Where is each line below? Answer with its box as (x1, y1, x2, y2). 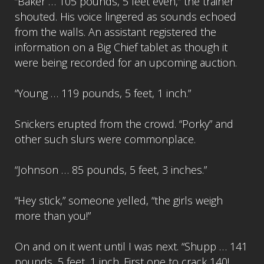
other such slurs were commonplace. (15, 132, 196, 147)
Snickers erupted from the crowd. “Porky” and (15, 117, 233, 131)
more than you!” (15, 209, 91, 223)
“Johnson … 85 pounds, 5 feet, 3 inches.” (15, 163, 207, 177)
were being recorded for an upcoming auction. (15, 55, 237, 70)
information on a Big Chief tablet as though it (15, 40, 227, 55)
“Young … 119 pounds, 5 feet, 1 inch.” (15, 86, 191, 101)
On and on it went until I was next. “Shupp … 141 (15, 239, 247, 254)
